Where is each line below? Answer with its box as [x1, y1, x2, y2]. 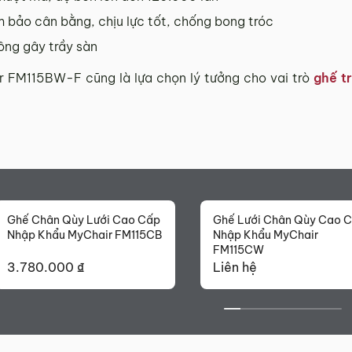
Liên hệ [213, 259, 257, 276]
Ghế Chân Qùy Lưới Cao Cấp [7, 213, 160, 228]
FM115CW [213, 243, 264, 258]
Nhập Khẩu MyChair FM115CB [7, 228, 162, 243]
